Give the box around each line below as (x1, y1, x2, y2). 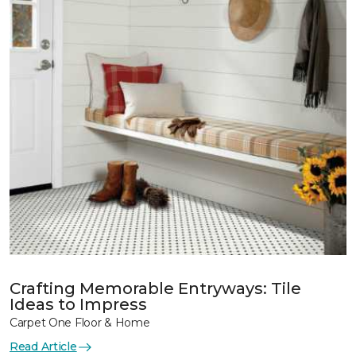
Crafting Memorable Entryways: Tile (10, 279, 301, 298)
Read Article (10, 339, 77, 354)
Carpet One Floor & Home (10, 315, 150, 330)
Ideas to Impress (10, 295, 147, 314)
